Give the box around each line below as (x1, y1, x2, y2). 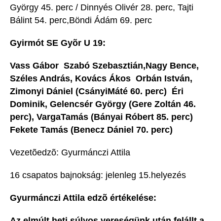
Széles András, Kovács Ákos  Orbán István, (10, 74, 192, 84)
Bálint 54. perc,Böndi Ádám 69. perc (10, 15, 184, 26)
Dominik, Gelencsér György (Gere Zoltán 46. (10, 99, 196, 110)
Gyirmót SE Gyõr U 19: (10, 38, 106, 48)
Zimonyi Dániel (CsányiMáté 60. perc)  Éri (10, 86, 184, 97)
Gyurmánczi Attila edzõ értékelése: (10, 193, 159, 203)
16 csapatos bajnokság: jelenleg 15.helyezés (10, 170, 186, 181)
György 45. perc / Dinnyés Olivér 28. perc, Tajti (10, 2, 193, 13)
